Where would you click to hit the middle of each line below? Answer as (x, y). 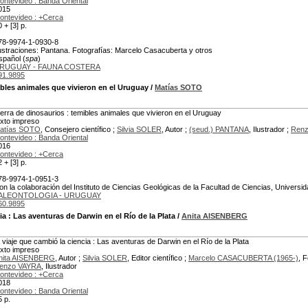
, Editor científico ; (158, 258)
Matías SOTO (178, 87)
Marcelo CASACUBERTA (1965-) (243, 258)
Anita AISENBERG (214, 216)
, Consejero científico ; (79, 129)
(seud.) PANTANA (219, 129)
